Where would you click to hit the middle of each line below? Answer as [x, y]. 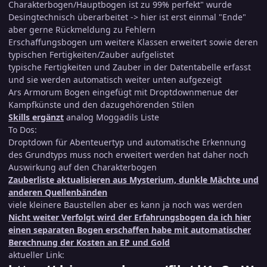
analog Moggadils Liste [111, 117]
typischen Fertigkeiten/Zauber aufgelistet [91, 55]
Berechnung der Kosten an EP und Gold [89, 243]
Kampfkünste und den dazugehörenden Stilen [101, 105]
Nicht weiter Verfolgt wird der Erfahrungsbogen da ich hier [130, 218]
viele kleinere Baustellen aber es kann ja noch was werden [125, 205]
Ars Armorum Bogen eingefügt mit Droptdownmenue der [123, 92]
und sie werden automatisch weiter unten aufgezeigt [115, 80]
